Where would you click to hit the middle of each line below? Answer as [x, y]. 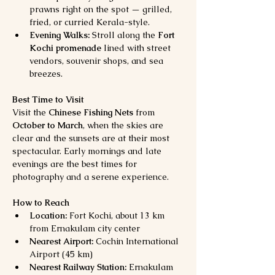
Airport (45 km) [61, 254]
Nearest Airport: [61, 241]
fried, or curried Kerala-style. [90, 22]
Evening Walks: [60, 35]
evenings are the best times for [76, 164]
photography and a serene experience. [91, 176]
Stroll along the [124, 35]
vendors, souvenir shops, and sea [98, 60]
